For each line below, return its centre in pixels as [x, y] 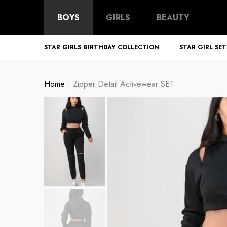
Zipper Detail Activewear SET [124, 84]
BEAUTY [173, 17]
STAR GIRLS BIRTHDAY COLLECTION [102, 47]
